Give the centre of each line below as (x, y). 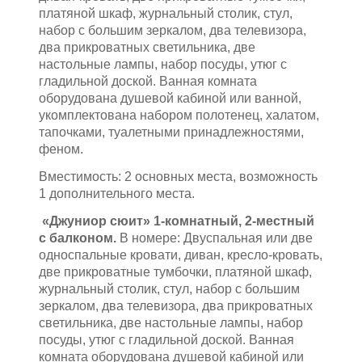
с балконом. (78, 238)
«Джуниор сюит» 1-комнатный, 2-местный (177, 221)
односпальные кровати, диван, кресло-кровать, (181, 255)
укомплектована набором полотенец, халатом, (179, 116)
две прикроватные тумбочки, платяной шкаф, (175, 272)
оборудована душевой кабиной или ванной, (170, 99)
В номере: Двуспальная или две (215, 238)
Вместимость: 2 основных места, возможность (178, 177)
